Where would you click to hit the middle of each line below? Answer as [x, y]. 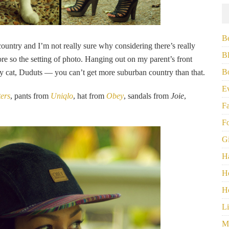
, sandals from [147, 96]
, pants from [30, 96]
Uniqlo [62, 96]
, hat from [90, 96]
